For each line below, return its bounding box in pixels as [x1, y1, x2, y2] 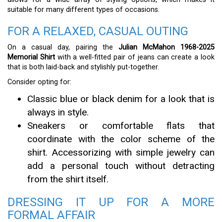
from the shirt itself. [27, 173, 109, 185]
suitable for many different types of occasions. [7, 5, 160, 14]
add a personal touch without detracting [27, 160, 215, 171]
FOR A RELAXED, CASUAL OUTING [7, 24, 188, 38]
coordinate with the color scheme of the [27, 133, 215, 145]
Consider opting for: [7, 77, 71, 86]
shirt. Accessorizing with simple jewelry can [27, 146, 215, 158]
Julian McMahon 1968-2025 [118, 43, 215, 52]
